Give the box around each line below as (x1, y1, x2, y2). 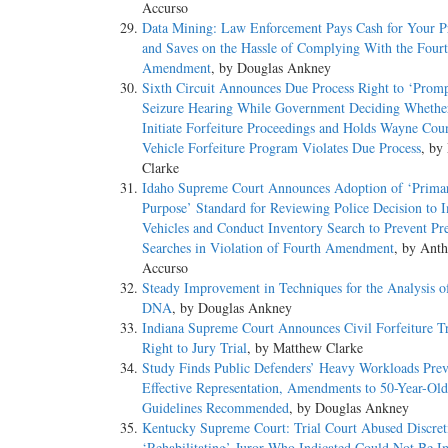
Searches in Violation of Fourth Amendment (142, 238, 394, 258)
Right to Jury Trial (142, 338, 247, 358)
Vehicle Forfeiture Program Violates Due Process (142, 138, 421, 158)
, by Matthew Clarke (247, 338, 363, 358)
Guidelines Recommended (142, 398, 289, 418)
